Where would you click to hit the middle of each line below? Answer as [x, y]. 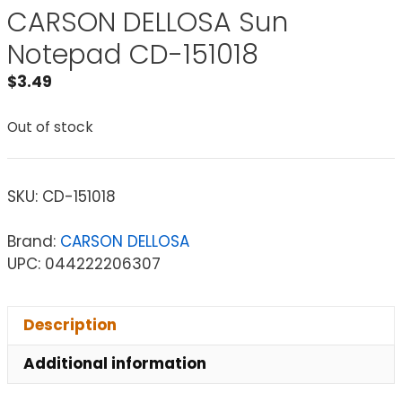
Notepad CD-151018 [133, 55]
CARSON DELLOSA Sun [148, 22]
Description [70, 325]
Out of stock [50, 127]
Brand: [34, 241]
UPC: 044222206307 [84, 263]
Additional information [115, 364]
